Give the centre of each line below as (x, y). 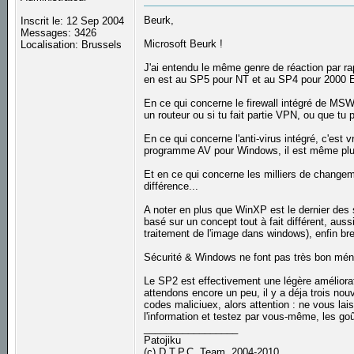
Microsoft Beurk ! (184, 44)
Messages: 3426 (59, 33)
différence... (171, 186)
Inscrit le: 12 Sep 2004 (73, 21)
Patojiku (163, 341)
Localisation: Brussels (72, 45)
